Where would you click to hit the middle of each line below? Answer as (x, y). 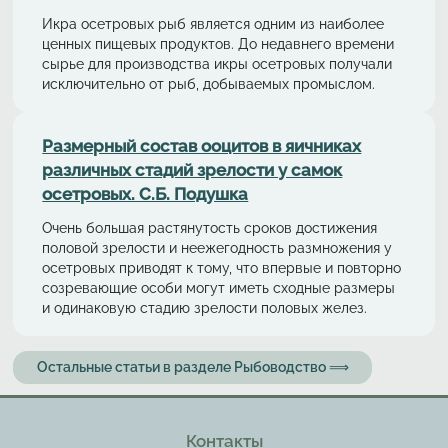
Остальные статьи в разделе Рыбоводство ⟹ (192, 366)
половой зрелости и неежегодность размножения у (217, 247)
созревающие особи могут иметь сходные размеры (219, 287)
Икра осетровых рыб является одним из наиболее (213, 23)
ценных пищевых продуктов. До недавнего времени (218, 43)
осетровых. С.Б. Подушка (145, 194)
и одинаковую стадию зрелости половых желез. (207, 307)
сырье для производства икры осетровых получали (219, 63)
